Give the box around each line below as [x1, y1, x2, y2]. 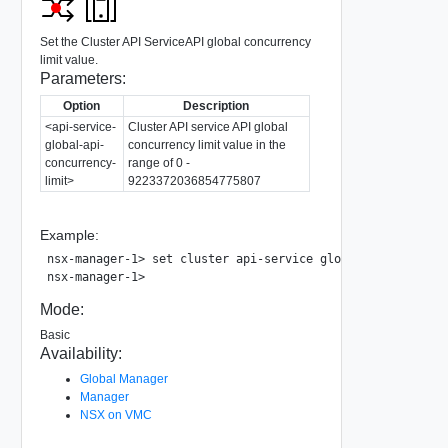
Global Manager [79, 372, 168, 387]
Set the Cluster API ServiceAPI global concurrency [39, 35, 311, 50]
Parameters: [39, 70, 126, 88]
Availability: [39, 345, 122, 363]
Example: [39, 227, 99, 244]
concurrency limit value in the [127, 138, 286, 153]
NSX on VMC [79, 408, 152, 423]
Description [183, 99, 249, 114]
